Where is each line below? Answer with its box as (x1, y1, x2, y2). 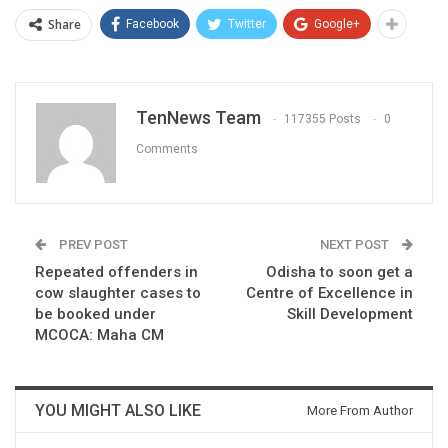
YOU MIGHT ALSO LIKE (35, 400, 201, 420)
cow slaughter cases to (35, 283, 201, 302)
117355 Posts (284, 111, 361, 126)
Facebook (126, 16, 179, 31)
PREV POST (56, 236, 128, 252)
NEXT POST (320, 236, 392, 252)
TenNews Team (136, 106, 261, 128)
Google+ (314, 16, 360, 31)
